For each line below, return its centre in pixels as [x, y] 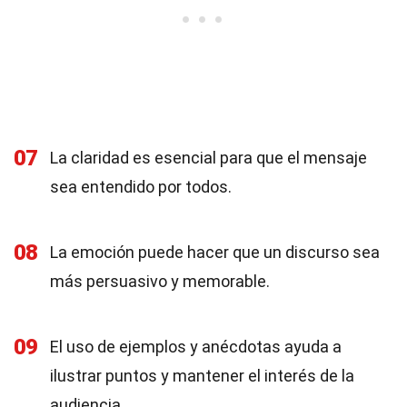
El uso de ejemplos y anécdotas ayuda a [196, 347]
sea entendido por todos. [141, 187]
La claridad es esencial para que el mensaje [208, 158]
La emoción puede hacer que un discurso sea [215, 252]
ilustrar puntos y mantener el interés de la [202, 376]
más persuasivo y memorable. [160, 281]
